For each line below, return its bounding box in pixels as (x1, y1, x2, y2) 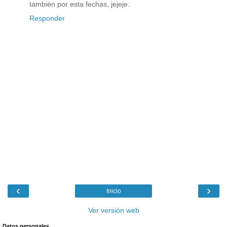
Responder (29, 14, 65, 23)
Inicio (106, 187, 121, 195)
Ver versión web (88, 206, 139, 215)
